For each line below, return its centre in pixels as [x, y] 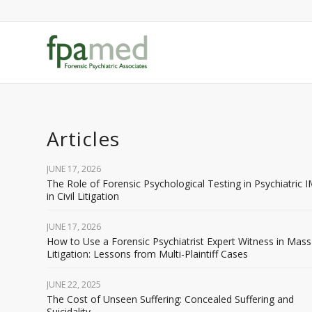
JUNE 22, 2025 [74, 284]
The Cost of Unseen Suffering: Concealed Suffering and [170, 299]
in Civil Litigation [83, 196]
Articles [83, 139]
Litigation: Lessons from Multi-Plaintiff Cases [147, 254]
